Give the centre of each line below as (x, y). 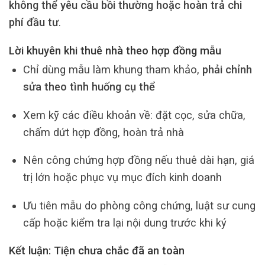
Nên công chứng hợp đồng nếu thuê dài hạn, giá (138, 160)
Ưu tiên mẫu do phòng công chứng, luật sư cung (139, 205)
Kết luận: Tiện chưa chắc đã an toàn (97, 250)
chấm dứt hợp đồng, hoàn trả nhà (103, 132)
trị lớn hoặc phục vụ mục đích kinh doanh (122, 177)
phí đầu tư (34, 22)
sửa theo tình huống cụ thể (89, 87)
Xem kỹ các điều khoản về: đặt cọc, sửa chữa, (134, 115)
